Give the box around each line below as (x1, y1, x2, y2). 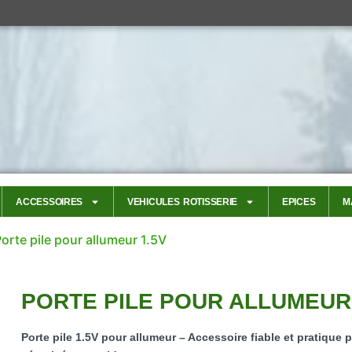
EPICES (282, 196, 316, 207)
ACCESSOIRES (16, 196, 83, 207)
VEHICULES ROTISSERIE (127, 196, 238, 207)
